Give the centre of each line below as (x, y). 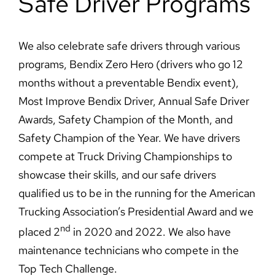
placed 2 (39, 232)
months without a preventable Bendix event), (128, 83)
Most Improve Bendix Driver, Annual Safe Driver (134, 101)
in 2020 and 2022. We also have (150, 232)
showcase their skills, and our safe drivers (117, 175)
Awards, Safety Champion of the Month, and (125, 120)
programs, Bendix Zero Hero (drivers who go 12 (130, 64)
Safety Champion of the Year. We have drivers (129, 138)
